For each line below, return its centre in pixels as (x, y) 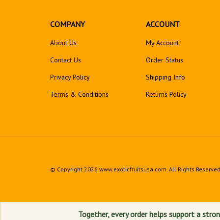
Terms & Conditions (79, 94)
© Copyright (67, 169)
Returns (157, 94)
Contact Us (66, 60)
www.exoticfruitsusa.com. (133, 169)
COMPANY (68, 24)
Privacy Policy (70, 77)
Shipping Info (165, 77)
